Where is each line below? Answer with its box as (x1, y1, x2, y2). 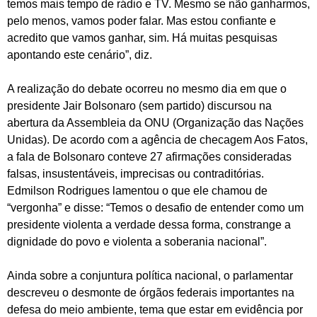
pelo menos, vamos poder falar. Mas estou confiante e (7, 14, 276, 27)
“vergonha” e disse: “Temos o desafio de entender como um (7, 201, 304, 214)
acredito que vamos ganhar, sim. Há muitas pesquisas (7, 31, 277, 44)
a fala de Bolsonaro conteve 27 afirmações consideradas (7, 150, 292, 163)
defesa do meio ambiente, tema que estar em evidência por (7, 303, 303, 316)
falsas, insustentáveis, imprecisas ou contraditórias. (7, 167, 264, 180)
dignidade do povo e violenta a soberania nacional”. (7, 235, 272, 248)
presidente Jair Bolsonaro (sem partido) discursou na (7, 99, 272, 112)
